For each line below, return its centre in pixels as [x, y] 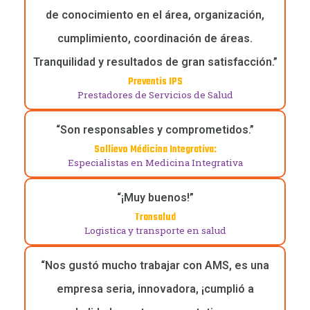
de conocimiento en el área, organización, [155, 15]
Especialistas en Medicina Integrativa [155, 163]
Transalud [155, 218]
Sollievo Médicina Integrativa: [155, 150]
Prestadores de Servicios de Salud [155, 95]
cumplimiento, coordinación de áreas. [155, 39]
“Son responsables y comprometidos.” [155, 130]
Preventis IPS [155, 82]
